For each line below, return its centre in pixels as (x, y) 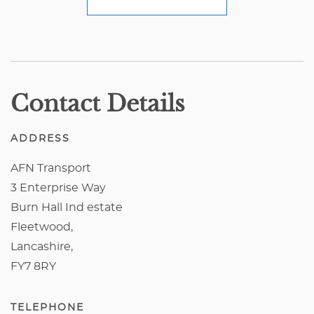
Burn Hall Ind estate (67, 207)
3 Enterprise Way (58, 187)
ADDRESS (40, 138)
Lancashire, (42, 246)
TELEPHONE (47, 307)
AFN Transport (51, 168)
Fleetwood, (42, 227)
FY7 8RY (33, 266)
